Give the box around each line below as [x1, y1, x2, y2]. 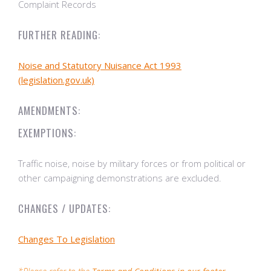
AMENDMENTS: [18, 103, 80, 118]
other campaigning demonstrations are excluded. [18, 172, 221, 184]
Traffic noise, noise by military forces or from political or [18, 157, 246, 169]
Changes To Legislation [18, 233, 115, 245]
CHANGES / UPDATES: [18, 201, 111, 216]
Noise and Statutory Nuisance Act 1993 [18, 59, 181, 71]
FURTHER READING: [18, 27, 100, 42]
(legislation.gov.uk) [18, 74, 94, 86]
